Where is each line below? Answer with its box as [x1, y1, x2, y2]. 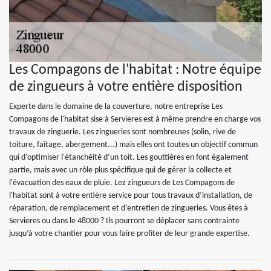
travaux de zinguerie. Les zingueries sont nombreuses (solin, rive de [9, 128, 236, 137]
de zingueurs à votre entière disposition [9, 80, 243, 94]
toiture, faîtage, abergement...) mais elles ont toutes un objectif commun [9, 140, 258, 149]
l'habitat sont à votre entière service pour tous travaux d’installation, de [9, 191, 252, 200]
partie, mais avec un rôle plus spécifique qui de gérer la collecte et [9, 166, 232, 175]
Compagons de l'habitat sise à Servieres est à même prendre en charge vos [9, 115, 261, 124]
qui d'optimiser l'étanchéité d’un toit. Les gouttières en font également [9, 153, 249, 162]
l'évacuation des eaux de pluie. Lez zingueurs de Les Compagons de [9, 178, 235, 188]
